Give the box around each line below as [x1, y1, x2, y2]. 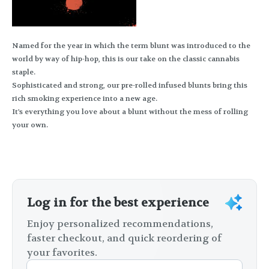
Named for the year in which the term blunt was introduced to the [12, 41, 250, 51]
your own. [12, 120, 48, 130]
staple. [12, 67, 35, 77]
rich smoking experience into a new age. [12, 94, 157, 104]
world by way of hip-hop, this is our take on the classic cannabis [12, 54, 240, 64]
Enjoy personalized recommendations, [27, 217, 213, 231]
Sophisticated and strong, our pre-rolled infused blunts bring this [12, 80, 247, 91]
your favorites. [27, 246, 97, 259]
